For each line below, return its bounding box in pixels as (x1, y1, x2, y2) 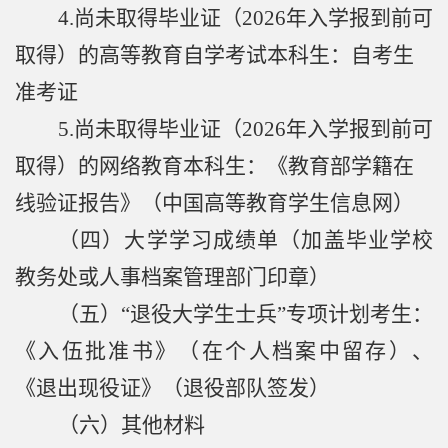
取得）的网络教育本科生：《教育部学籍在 (15, 154, 414, 179)
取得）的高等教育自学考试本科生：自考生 (15, 43, 414, 68)
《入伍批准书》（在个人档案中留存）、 (15, 339, 433, 364)
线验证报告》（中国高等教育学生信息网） (15, 191, 414, 216)
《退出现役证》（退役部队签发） (15, 376, 330, 401)
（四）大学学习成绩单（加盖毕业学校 (58, 228, 433, 253)
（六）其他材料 (58, 413, 205, 438)
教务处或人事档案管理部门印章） (15, 265, 330, 290)
